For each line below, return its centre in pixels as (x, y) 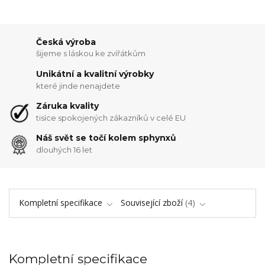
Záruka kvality (68, 106)
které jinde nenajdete (78, 85)
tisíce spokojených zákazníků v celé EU (111, 117)
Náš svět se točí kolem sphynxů (106, 138)
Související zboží (152, 202)
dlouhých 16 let (64, 149)
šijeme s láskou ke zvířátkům (91, 54)
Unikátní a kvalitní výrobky (95, 74)
